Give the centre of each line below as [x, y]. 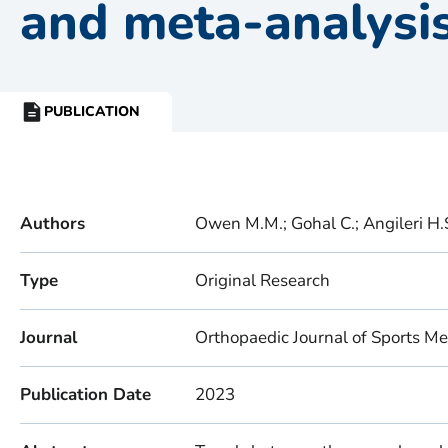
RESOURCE [58, 121]
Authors [52, 223]
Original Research [262, 280]
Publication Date [85, 394]
